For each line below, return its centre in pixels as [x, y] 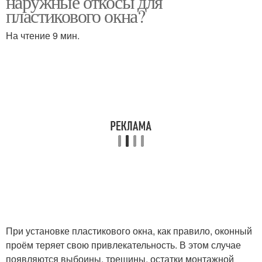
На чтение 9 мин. [43, 35]
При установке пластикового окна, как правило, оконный [129, 231]
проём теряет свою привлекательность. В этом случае [123, 245]
